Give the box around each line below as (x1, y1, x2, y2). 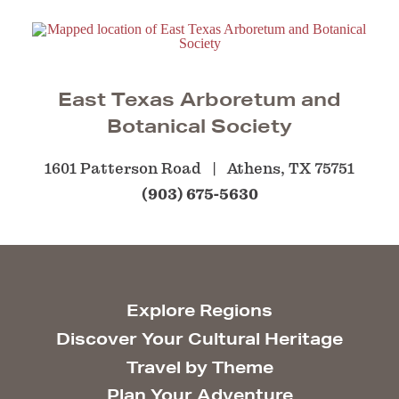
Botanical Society (107, 114, 292, 137)
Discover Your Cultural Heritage (56, 328, 343, 348)
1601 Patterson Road (45, 159, 201, 177)
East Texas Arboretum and (58, 87, 341, 110)
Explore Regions (126, 300, 273, 321)
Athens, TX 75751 (227, 159, 354, 177)
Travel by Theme (126, 356, 273, 377)
